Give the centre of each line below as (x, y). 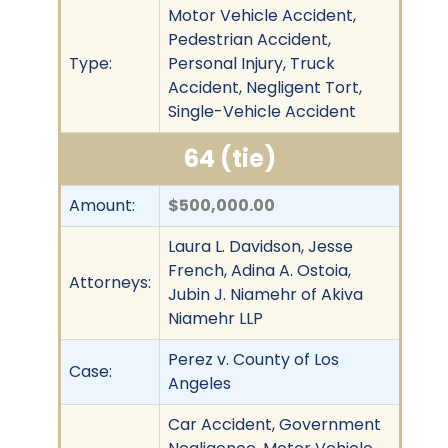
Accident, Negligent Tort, (265, 87)
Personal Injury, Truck (251, 63)
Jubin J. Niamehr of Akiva (265, 294)
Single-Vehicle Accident (262, 111)
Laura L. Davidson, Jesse (260, 246)
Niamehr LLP (215, 318)
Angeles (199, 383)
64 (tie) (230, 158)
